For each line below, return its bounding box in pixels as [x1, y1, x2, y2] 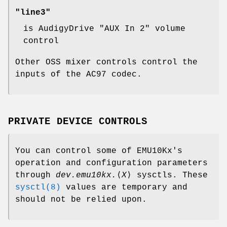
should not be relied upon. [15, 195, 147, 204]
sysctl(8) [15, 182, 61, 192]
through [15, 170, 56, 180]
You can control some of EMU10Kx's [15, 146, 182, 156]
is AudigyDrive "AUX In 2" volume [23, 24, 185, 34]
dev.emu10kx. [56, 170, 117, 180]
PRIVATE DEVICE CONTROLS [8, 116, 148, 127]
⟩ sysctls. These [127, 170, 208, 180]
